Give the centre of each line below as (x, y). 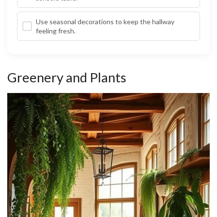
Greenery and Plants (67, 77)
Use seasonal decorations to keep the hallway (105, 22)
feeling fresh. (55, 31)
